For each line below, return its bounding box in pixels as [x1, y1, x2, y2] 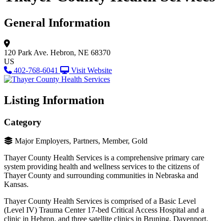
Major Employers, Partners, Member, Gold [15, 137, 147, 146]
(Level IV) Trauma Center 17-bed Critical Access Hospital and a [4, 206, 204, 215]
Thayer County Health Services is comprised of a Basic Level [4, 197, 196, 206]
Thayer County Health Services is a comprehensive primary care [4, 153, 204, 162]
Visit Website [71, 66, 112, 74]
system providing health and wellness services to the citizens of [4, 162, 199, 171]
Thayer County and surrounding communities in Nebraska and [4, 171, 198, 180]
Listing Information [4, 93, 104, 107]
